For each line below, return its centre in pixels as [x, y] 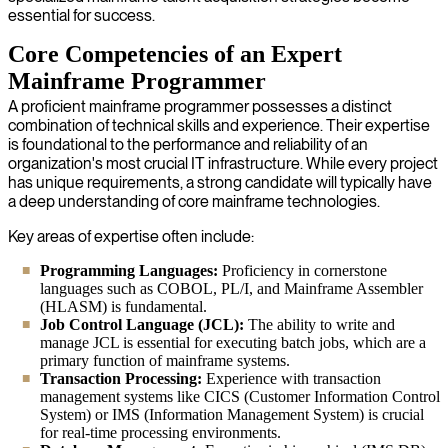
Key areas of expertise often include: [131, 236]
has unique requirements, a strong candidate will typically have [220, 182]
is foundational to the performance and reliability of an [188, 144]
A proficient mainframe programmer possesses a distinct [200, 106]
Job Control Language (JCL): [142, 324]
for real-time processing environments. [160, 432]
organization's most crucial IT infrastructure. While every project [223, 163]
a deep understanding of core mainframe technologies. [194, 201]
